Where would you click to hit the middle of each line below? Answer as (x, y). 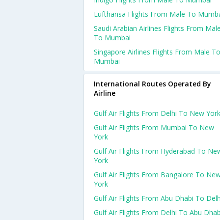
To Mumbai (112, 38)
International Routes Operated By (152, 84)
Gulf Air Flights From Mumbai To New (154, 127)
